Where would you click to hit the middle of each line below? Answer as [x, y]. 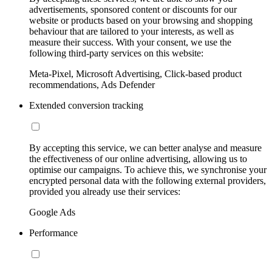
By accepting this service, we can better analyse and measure [145, 148]
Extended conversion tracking [86, 105]
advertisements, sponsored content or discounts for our [133, 9]
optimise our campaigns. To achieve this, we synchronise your [148, 169]
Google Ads [52, 212]
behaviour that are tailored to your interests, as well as [131, 31]
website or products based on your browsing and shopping [141, 20]
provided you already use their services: [105, 191]
